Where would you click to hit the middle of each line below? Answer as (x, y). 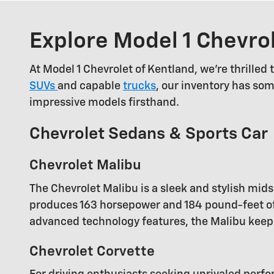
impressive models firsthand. (104, 103)
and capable (90, 87)
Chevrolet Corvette (92, 251)
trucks (139, 87)
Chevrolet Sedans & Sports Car (149, 135)
